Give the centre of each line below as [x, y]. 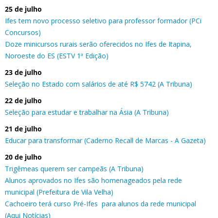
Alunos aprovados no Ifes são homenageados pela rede [93, 180]
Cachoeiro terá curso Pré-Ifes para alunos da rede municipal [100, 203]
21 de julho [23, 128]
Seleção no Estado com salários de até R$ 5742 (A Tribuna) [99, 84]
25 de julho [23, 9]
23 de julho [23, 72]
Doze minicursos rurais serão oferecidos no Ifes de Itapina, [98, 44]
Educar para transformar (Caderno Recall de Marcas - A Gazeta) [105, 140]
